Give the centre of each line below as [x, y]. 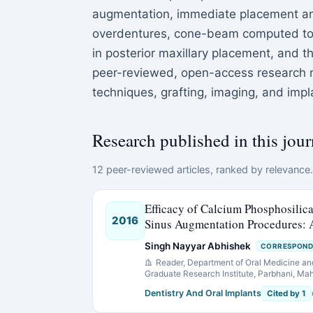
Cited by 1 [286, 293]
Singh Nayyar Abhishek [198, 246]
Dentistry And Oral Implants [203, 293]
